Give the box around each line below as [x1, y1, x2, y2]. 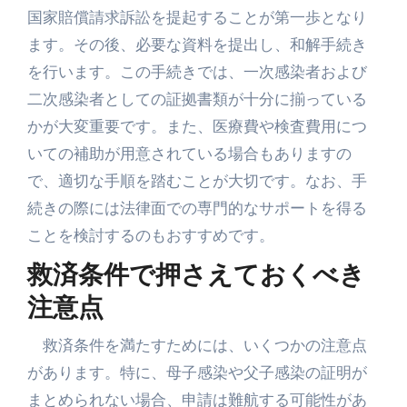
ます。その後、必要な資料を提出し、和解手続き [26, 35, 367, 54]
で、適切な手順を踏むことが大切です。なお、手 [26, 171, 367, 190]
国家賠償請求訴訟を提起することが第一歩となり [26, 7, 367, 26]
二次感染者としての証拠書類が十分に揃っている [26, 89, 367, 108]
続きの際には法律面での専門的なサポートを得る [26, 198, 367, 217]
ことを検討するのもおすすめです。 [26, 225, 274, 244]
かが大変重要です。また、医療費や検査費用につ [26, 116, 367, 135]
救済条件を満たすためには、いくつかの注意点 [26, 336, 367, 354]
